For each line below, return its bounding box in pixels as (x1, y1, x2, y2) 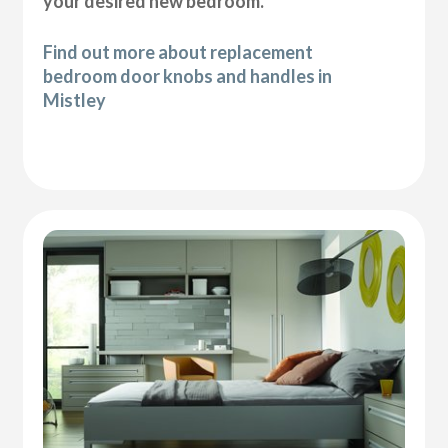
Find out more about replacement (43, 40, 314, 63)
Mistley (43, 88, 107, 111)
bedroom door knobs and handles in (43, 64, 333, 87)
